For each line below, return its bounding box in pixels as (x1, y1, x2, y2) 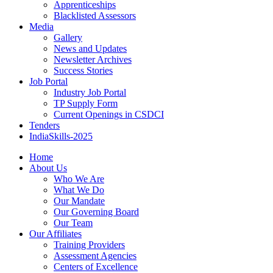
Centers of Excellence (54, 261, 138, 272)
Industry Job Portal (54, 87, 126, 97)
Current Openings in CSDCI (54, 109, 164, 119)
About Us (29, 163, 67, 173)
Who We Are (54, 174, 104, 184)
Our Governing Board (54, 207, 139, 217)
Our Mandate (54, 196, 105, 206)
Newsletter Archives (54, 54, 132, 65)
